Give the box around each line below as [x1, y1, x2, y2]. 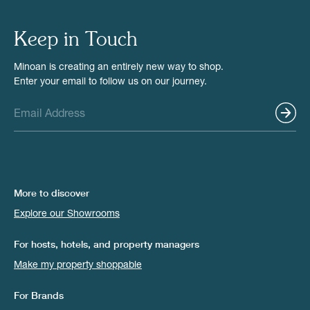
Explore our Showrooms [14, 206, 120, 219]
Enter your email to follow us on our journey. [14, 74, 207, 86]
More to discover [14, 186, 89, 199]
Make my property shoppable [14, 257, 142, 270]
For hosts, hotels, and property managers [14, 237, 199, 250]
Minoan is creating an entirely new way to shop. [14, 60, 224, 72]
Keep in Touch [14, 30, 138, 51]
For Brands [14, 289, 64, 301]
